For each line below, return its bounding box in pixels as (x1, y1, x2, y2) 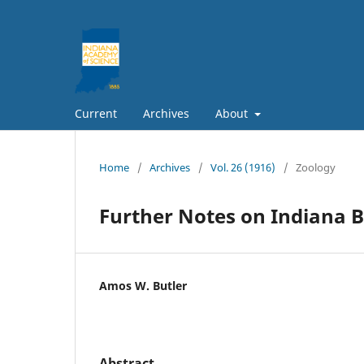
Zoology (296, 159, 336, 175)
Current (75, 105, 117, 121)
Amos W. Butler (99, 277, 187, 293)
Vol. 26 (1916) (210, 159, 275, 175)
